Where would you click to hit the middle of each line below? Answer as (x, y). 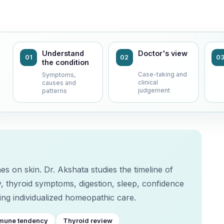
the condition (66, 62)
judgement (154, 90)
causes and (59, 83)
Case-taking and (162, 74)
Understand (63, 53)
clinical (148, 82)
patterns (55, 91)
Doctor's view (162, 53)
